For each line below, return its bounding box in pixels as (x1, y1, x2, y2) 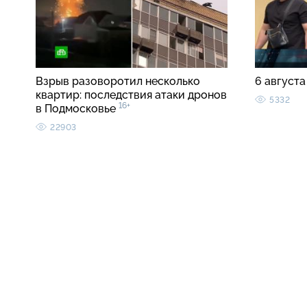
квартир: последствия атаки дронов (36, 88, 227, 102)
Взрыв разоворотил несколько (36, 75, 200, 88)
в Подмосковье (36, 102, 119, 116)
